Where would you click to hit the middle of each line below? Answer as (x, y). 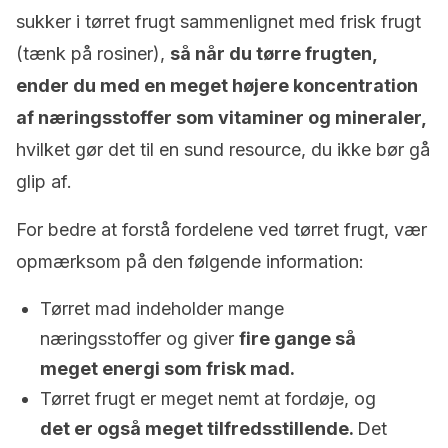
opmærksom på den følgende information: (190, 261)
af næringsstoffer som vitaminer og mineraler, (221, 117)
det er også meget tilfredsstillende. (198, 428)
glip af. (44, 181)
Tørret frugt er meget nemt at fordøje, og (208, 398)
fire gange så (297, 338)
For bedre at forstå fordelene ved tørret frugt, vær (221, 229)
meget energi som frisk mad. (167, 368)
